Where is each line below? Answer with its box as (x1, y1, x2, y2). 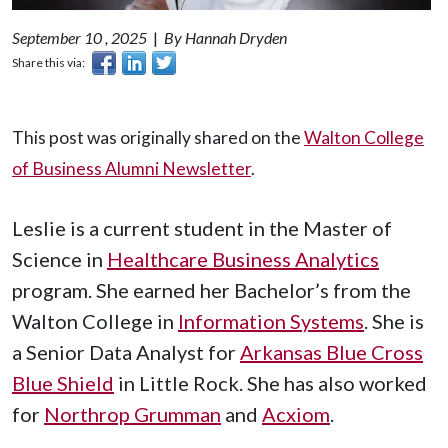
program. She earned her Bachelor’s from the (12, 277, 411, 302)
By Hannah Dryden (164, 27, 287, 47)
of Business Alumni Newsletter (12, 157, 251, 179)
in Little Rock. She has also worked (114, 370, 427, 395)
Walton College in (12, 308, 178, 333)
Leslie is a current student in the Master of (12, 215, 392, 240)
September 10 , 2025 (12, 27, 147, 47)
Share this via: (12, 54, 87, 70)
